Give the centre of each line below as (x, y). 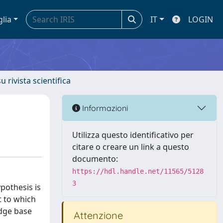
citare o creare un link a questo (131, 147)
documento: (95, 159)
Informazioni (104, 108)
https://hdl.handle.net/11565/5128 (138, 171)
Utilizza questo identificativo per (133, 135)
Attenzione (97, 215)
